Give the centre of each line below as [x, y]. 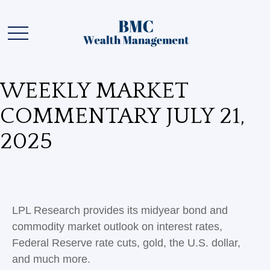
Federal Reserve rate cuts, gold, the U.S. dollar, [126, 243]
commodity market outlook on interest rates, [117, 227]
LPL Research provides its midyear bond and [120, 210]
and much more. [51, 259]
